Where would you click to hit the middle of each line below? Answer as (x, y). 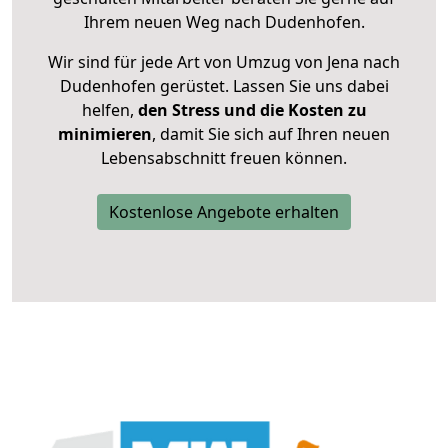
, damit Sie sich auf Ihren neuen (271, 134)
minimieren (105, 134)
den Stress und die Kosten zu (250, 110)
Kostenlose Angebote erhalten (224, 212)
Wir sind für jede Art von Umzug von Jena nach (224, 62)
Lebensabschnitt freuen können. (224, 158)
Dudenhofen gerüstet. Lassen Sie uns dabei (224, 86)
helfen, (107, 110)
